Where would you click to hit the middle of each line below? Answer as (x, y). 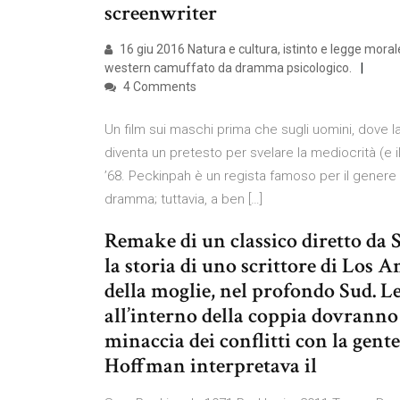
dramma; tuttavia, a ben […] (183, 199)
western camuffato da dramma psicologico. (228, 68)
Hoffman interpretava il (211, 366)
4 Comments (158, 87)
